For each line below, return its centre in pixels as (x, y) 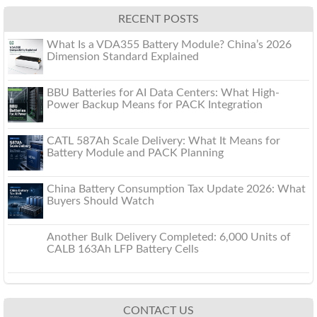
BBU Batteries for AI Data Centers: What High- (163, 93)
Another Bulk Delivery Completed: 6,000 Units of (169, 237)
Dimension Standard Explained (123, 57)
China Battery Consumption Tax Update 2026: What (176, 189)
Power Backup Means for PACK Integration (155, 105)
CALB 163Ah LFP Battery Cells (123, 249)
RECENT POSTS (158, 19)
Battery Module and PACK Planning (135, 153)
